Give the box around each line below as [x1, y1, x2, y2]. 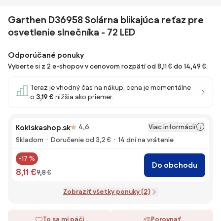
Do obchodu [152, 160, 197, 169]
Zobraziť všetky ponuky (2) [63, 188, 150, 195]
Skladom [16, 136, 43, 144]
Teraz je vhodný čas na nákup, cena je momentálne [30, 84, 191, 91]
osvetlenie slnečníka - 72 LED [8, 27, 135, 37]
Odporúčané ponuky [8, 51, 84, 59]
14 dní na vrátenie [118, 136, 174, 144]
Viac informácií [148, 123, 195, 131]
